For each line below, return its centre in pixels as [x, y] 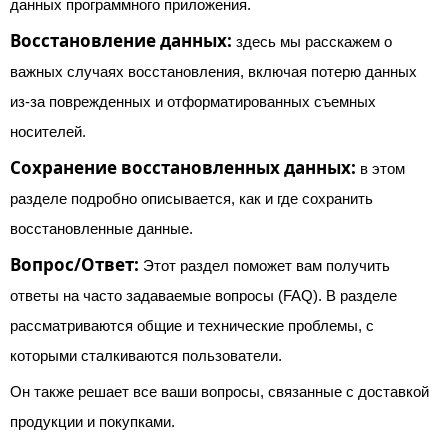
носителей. [48, 131]
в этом [380, 168]
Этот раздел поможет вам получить [264, 265]
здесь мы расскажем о [312, 41]
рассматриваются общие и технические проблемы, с [192, 325]
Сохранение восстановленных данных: [183, 167]
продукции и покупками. [92, 421]
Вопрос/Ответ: [74, 264]
